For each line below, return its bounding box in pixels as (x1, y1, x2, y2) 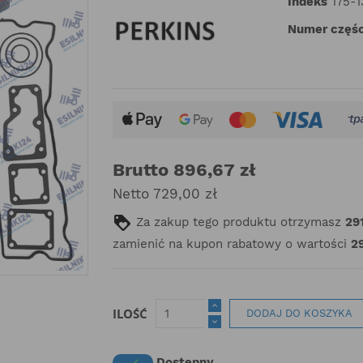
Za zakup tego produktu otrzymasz (132, 215, 345, 229)
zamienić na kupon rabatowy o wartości (113, 237, 351, 251)
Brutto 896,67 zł (113, 160, 256, 180)
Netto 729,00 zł (113, 186, 217, 202)
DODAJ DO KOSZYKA (246, 307, 352, 319)
